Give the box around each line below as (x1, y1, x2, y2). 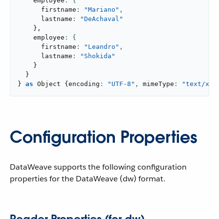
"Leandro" (84, 43, 119, 50)
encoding (68, 80, 100, 88)
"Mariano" (84, 6, 119, 13)
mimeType (139, 80, 174, 88)
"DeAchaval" (80, 15, 123, 22)
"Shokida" (80, 52, 115, 60)
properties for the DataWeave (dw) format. (10, 174, 165, 184)
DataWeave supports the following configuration (10, 162, 187, 172)
